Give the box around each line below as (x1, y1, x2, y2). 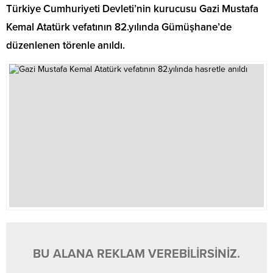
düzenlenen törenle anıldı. (6, 39, 125, 52)
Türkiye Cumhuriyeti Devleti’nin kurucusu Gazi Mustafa (6, 2, 258, 15)
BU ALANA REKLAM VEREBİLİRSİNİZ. (33, 247, 240, 262)
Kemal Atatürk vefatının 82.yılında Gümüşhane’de (6, 21, 232, 34)
